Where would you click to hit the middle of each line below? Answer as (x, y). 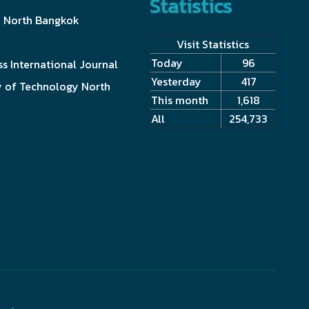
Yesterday (176, 81)
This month (180, 100)
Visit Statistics (213, 44)
